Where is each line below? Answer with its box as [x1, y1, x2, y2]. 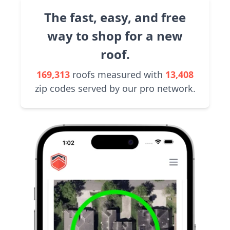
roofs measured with [70, 68, 165, 81]
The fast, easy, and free [44, 9, 186, 26]
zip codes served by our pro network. [34, 82, 196, 94]
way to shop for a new [47, 27, 183, 44]
